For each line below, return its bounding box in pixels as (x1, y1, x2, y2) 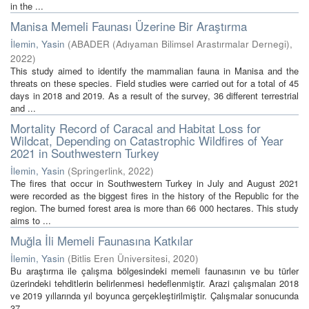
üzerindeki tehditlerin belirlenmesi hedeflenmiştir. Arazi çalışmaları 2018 (10, 277, 299, 290)
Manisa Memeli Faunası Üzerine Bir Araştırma (10, 17, 247, 34)
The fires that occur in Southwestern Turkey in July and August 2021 (10, 177, 299, 190)
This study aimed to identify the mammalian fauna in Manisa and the (10, 64, 299, 77)
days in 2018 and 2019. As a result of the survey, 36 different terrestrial (10, 89, 299, 102)
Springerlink (71, 164, 123, 177)
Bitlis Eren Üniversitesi (71, 252, 168, 265)
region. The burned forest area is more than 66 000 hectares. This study (10, 201, 299, 215)
